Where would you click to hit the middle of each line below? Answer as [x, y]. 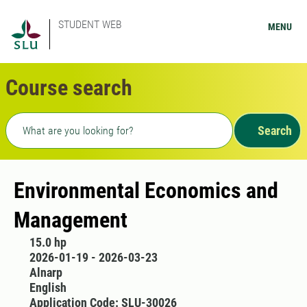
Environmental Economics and [146, 191]
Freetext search [47, 121]
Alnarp [46, 272]
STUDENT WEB [90, 24]
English [48, 287]
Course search [69, 88]
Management [71, 220]
